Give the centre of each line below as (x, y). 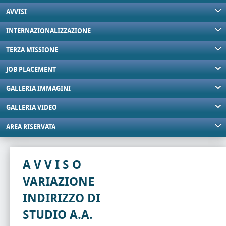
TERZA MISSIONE (32, 50)
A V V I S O (52, 165)
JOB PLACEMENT (31, 69)
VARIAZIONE (59, 182)
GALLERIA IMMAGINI (38, 89)
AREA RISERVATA (31, 127)
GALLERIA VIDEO (32, 108)
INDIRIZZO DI (62, 198)
